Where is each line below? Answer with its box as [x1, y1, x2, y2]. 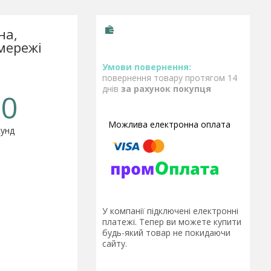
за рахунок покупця [121, 83, 211, 94]
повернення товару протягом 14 [102, 72, 237, 83]
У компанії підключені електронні [102, 205, 238, 217]
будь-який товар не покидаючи [102, 227, 230, 239]
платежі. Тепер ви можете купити [102, 216, 241, 228]
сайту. [102, 238, 127, 250]
